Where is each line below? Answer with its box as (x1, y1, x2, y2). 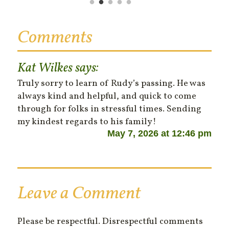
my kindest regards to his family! (17, 115, 157, 128)
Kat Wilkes (17, 59, 73, 77)
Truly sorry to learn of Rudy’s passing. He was (17, 77, 206, 90)
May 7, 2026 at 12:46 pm (107, 128, 212, 139)
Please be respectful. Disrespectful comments (17, 215, 203, 228)
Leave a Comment (17, 181, 141, 206)
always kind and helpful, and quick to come (17, 89, 197, 103)
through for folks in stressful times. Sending (17, 102, 202, 116)
